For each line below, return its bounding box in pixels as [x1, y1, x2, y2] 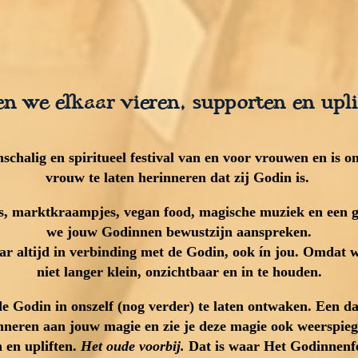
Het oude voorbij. [81, 338, 185, 355]
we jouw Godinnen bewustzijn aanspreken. [46, 224, 312, 241]
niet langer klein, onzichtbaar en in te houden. [36, 264, 322, 280]
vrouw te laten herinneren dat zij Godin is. [45, 169, 313, 186]
